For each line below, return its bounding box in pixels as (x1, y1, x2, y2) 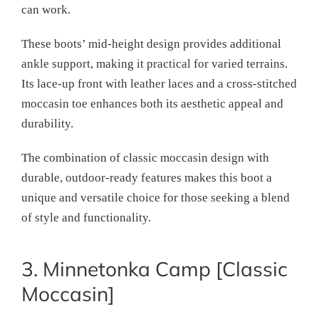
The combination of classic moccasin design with (21, 151, 269, 165)
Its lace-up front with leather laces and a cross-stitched (21, 77, 297, 91)
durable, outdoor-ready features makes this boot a (21, 171, 272, 185)
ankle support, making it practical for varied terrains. (21, 57, 288, 71)
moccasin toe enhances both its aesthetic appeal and (21, 97, 283, 111)
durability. (21, 117, 73, 131)
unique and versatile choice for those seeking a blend (21, 191, 290, 205)
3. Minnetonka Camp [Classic (21, 256, 288, 282)
